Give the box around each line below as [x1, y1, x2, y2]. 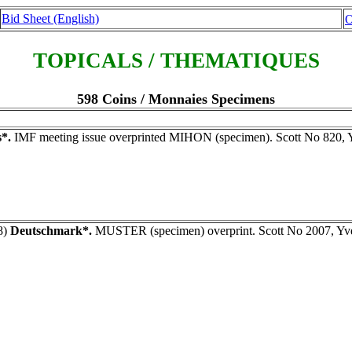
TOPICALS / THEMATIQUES [32, 49, 320, 73]
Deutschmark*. [10, 223, 92, 237]
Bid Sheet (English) [2, 12, 99, 25]
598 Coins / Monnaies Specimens [77, 90, 275, 107]
